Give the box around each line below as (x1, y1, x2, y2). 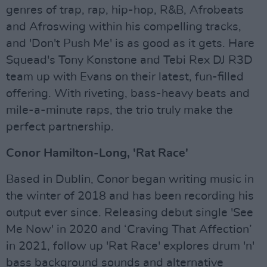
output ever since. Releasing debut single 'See (6, 207, 253, 219)
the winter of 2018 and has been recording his (6, 190, 254, 203)
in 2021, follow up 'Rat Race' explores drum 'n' (6, 240, 254, 253)
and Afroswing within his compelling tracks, (6, 21, 241, 33)
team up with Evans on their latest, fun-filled (6, 71, 244, 83)
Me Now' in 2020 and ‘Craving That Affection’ (6, 223, 252, 236)
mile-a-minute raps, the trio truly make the (6, 104, 233, 117)
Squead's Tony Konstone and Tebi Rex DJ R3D (6, 54, 253, 67)
